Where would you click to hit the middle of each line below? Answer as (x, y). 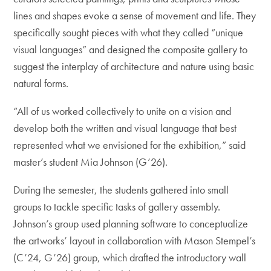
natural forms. (41, 83)
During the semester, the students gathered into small (121, 190)
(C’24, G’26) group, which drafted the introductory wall (130, 257)
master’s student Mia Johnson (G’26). (91, 162)
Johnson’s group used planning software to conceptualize (131, 224)
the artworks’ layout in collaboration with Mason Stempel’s (135, 240)
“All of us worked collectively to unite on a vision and (122, 111)
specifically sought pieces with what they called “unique (129, 32)
